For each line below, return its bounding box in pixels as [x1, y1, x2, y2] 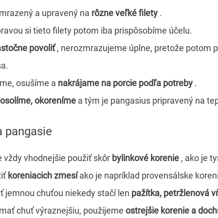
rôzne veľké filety [91, 7, 158, 18]
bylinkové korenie [112, 153, 179, 163]
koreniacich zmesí [8, 170, 77, 181]
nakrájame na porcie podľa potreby [58, 77, 193, 88]
